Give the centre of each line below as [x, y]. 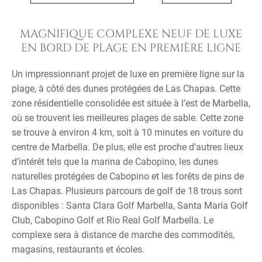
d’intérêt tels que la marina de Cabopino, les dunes [115, 162]
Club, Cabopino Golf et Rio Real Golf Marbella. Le [113, 220]
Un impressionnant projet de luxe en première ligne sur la [128, 74]
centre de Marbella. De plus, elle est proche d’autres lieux [127, 147]
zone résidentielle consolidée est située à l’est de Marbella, [131, 103]
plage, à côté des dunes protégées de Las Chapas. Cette [126, 89]
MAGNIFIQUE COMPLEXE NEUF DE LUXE [131, 34]
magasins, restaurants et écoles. [78, 249]
